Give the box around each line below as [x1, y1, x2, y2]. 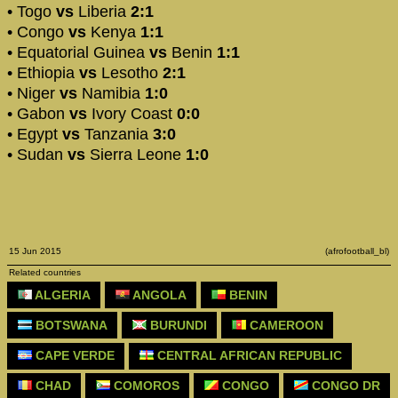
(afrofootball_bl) [325, 246, 389, 257]
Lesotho [97, 64, 163, 83]
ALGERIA [31, 287, 91, 302]
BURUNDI [146, 317, 207, 332]
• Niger [7, 84, 60, 103]
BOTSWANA [31, 317, 107, 332]
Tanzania [80, 125, 153, 144]
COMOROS [109, 378, 179, 394]
